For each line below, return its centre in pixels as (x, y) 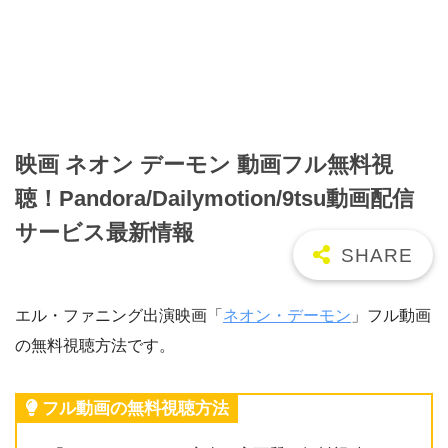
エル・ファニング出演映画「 (119, 316)
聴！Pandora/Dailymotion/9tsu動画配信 (214, 198)
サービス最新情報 (104, 232)
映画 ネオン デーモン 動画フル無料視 (204, 164)
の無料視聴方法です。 (95, 346)
